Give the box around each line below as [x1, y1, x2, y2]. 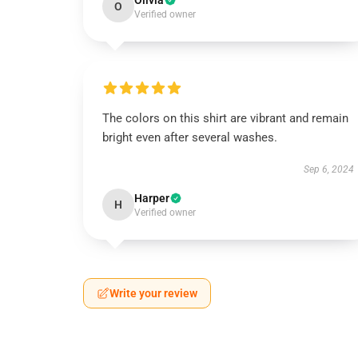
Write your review [109, 287, 197, 300]
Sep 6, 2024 [303, 164, 354, 175]
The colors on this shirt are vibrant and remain [102, 111, 348, 125]
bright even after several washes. [102, 130, 277, 145]
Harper [134, 192, 169, 205]
